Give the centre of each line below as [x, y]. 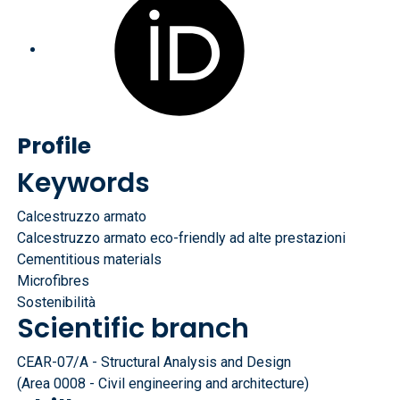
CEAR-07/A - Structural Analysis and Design [154, 362]
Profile [54, 146]
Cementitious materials [90, 259]
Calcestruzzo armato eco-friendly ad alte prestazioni [182, 238]
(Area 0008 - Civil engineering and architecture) [163, 383]
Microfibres [54, 281]
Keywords [84, 183]
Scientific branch [133, 329]
